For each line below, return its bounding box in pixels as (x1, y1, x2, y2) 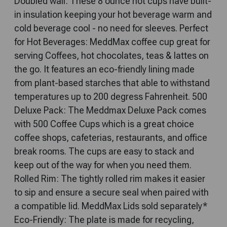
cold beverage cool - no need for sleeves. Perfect (14, 23, 208, 34)
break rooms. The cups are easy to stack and (14, 146, 194, 157)
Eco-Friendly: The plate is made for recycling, (14, 214, 194, 225)
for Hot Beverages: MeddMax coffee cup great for (14, 36, 210, 48)
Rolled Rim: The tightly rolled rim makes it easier (14, 173, 205, 184)
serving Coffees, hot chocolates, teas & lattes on (14, 50, 209, 61)
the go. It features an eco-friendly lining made (14, 64, 195, 75)
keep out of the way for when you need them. (14, 160, 192, 171)
